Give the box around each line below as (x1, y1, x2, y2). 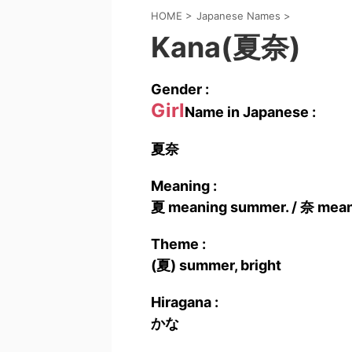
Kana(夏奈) (151, 30, 301, 64)
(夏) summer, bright (151, 257, 281, 273)
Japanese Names (196, 9, 280, 22)
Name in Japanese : (185, 104, 316, 120)
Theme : (151, 236, 206, 252)
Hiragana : (151, 294, 218, 310)
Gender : (151, 81, 209, 97)
